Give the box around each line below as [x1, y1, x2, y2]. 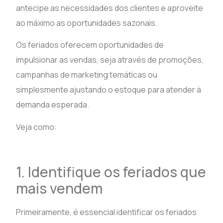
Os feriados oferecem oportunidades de [16, 39, 164, 51]
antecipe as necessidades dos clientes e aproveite [16, 2, 204, 14]
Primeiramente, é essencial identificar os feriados [16, 206, 197, 218]
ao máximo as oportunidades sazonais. [16, 17, 158, 29]
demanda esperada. [16, 99, 90, 111]
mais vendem [16, 178, 103, 198]
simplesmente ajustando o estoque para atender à [16, 84, 202, 96]
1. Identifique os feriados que [16, 162, 207, 181]
